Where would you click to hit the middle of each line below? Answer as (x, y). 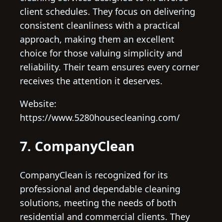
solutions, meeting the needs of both (98, 202)
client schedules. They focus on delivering (108, 12)
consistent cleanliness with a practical (100, 26)
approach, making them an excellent (97, 39)
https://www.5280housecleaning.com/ (100, 118)
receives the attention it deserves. (91, 81)
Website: (38, 104)
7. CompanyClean (77, 146)
